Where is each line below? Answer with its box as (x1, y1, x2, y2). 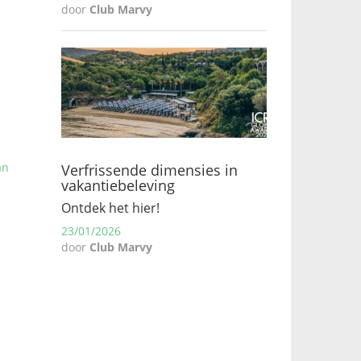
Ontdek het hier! (61, 199, 160, 217)
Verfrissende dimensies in (61, 160, 238, 180)
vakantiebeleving (61, 176, 175, 195)
